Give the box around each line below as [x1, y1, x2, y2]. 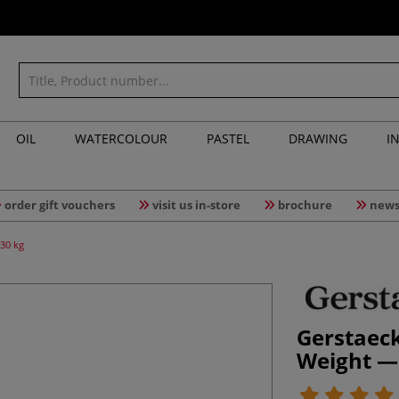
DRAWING [289, 130, 347, 147]
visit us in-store [151, 197, 240, 213]
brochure [277, 197, 332, 213]
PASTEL [207, 130, 249, 147]
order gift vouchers [4, 197, 115, 213]
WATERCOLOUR [75, 130, 167, 147]
